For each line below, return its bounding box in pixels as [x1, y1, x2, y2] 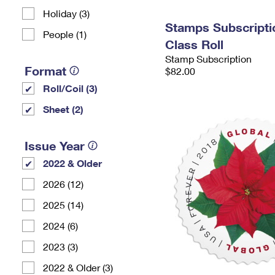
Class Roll [165, 37, 223, 52]
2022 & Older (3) [43, 261, 113, 273]
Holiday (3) [43, 7, 90, 19]
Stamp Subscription [165, 53, 252, 64]
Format [25, 63, 66, 78]
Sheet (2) [43, 103, 83, 115]
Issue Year [25, 138, 85, 153]
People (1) [43, 28, 87, 40]
